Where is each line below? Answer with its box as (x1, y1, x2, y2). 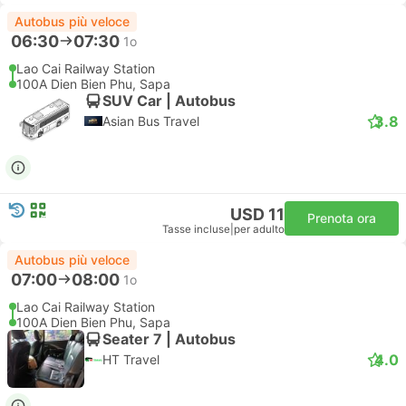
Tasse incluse (162, 223, 230, 236)
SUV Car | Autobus (102, 91, 236, 110)
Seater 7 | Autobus (102, 329, 236, 348)
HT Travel (102, 352, 159, 367)
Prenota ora (307, 210, 376, 226)
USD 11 (230, 205, 285, 224)
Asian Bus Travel (102, 113, 199, 129)
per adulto (234, 223, 285, 236)
